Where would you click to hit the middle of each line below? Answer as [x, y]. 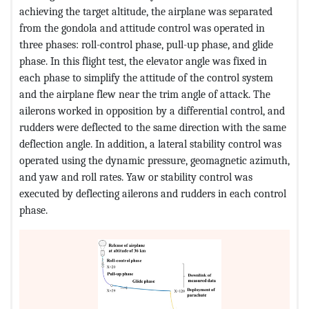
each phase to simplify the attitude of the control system [146, 78]
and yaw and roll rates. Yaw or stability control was [136, 177]
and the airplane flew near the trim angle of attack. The [145, 94]
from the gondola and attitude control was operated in [142, 28]
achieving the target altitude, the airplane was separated [146, 12]
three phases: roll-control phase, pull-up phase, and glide [146, 45]
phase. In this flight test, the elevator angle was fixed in [143, 61]
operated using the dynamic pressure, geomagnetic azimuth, [154, 161]
